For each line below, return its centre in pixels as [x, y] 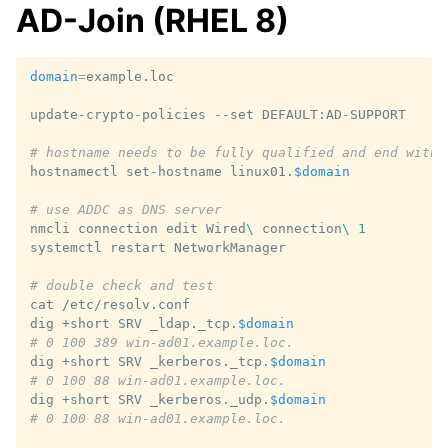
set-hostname [174, 171]
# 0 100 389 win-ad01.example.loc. [162, 342]
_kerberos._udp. [210, 399]
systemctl [66, 247]
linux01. [262, 171]
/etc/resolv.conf [126, 304]
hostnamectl [74, 171]
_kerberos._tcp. [210, 361]
